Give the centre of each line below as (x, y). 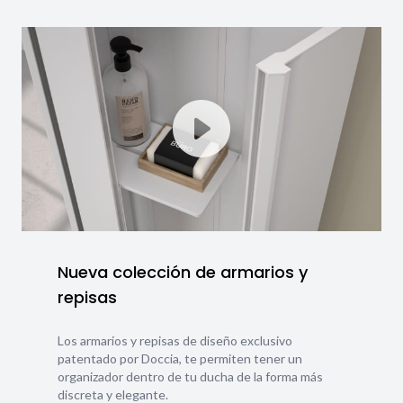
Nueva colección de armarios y (183, 273)
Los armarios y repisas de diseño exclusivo (175, 341)
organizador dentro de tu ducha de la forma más (190, 377)
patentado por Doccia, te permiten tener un (180, 359)
